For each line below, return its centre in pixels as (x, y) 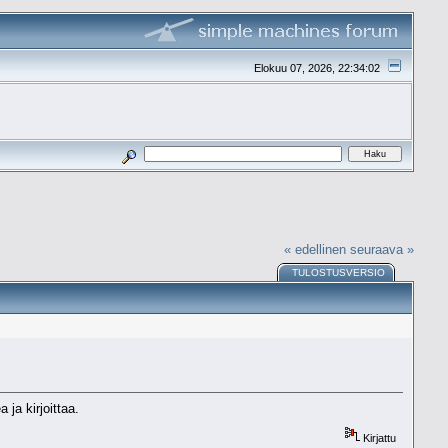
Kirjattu (377, 437)
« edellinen (315, 249)
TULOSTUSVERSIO (338, 273)
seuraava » (382, 249)
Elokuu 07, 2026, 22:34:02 (318, 67)
